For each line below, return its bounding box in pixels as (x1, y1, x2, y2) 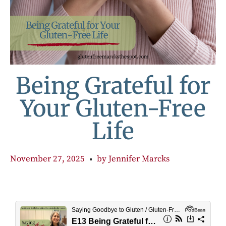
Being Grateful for (16, 72, 210, 100)
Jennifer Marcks (106, 153, 169, 165)
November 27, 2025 (10, 153, 85, 165)
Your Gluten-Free (20, 94, 206, 123)
